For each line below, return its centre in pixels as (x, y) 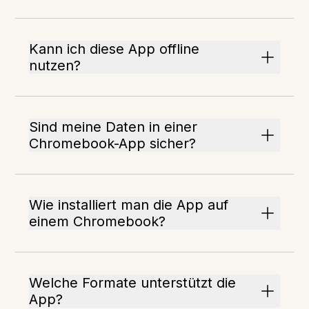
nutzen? (55, 66)
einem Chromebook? (98, 222)
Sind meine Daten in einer (113, 127)
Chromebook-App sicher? (113, 144)
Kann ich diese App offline (114, 49)
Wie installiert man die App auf (129, 205)
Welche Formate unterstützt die (133, 283)
